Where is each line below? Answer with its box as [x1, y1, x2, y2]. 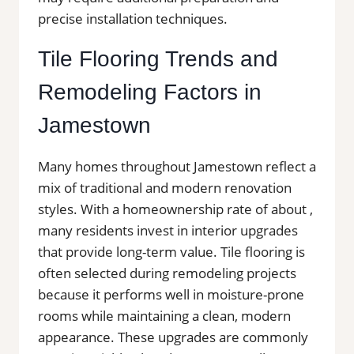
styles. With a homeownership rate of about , [38, 199, 313, 218]
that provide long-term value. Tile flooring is [38, 242, 305, 261]
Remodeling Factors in [38, 79, 262, 104]
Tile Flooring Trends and [38, 46, 278, 71]
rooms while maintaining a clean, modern [38, 306, 291, 325]
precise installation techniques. [38, 9, 228, 28]
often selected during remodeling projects [38, 263, 296, 282]
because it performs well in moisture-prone [38, 284, 304, 303]
